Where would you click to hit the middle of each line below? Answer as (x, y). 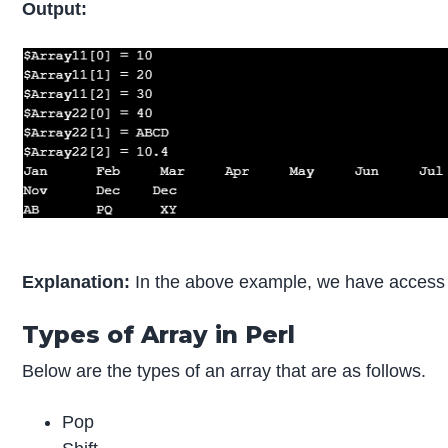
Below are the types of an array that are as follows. (224, 370)
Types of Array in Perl (159, 334)
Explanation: (76, 281)
